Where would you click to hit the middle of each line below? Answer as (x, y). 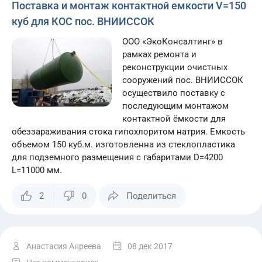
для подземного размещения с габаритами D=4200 (117, 157)
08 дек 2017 (150, 246)
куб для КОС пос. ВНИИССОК (83, 21)
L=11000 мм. (37, 170)
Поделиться (151, 196)
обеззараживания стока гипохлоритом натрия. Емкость (128, 132)
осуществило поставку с (174, 93)
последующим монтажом (176, 106)
